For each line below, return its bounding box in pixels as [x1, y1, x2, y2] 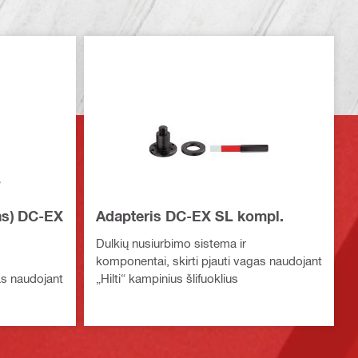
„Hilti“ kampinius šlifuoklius [95, 271, 238, 286]
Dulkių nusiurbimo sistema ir [95, 236, 246, 251]
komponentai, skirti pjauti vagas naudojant [95, 253, 322, 268]
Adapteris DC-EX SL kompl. [95, 207, 284, 225]
